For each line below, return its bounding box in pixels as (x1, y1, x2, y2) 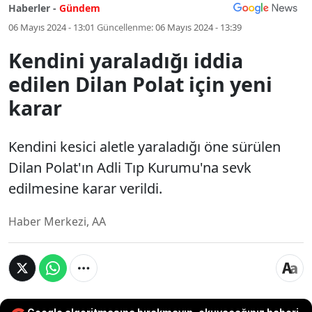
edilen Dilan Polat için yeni (8, 70, 272, 97)
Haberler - (8, 1, 56, 15)
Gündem (59, 1, 100, 15)
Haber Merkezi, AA (8, 214, 106, 229)
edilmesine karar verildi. (8, 179, 162, 198)
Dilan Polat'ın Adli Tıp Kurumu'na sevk (8, 158, 251, 177)
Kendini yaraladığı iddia (8, 47, 243, 74)
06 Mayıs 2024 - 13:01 (8, 21, 95, 33)
